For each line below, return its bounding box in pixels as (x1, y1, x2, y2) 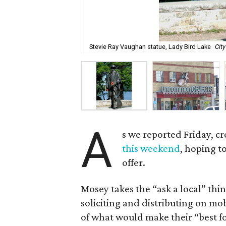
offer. (122, 156, 146, 168)
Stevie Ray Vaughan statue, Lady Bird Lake (89, 43, 211, 51)
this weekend (122, 142, 181, 154)
